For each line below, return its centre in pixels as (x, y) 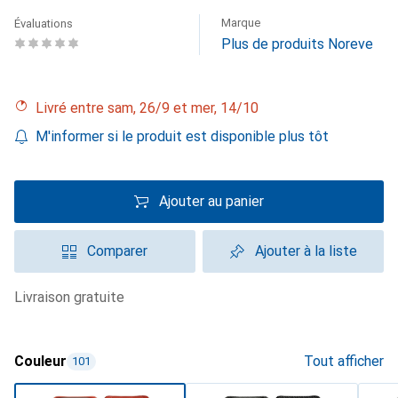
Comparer (117, 251)
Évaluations (44, 24)
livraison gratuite (73, 297)
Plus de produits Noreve (297, 44)
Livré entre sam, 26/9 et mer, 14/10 (151, 108)
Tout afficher (344, 361)
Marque (241, 23)
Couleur (40, 361)
